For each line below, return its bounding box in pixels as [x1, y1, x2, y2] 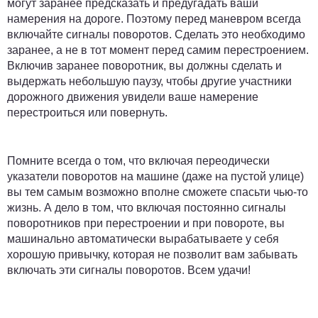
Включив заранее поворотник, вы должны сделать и [7, 59, 282, 72]
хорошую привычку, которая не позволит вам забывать [7, 248, 297, 261]
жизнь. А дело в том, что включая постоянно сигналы [7, 201, 286, 214]
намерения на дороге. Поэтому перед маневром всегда [7, 12, 301, 25]
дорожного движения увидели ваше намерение [7, 90, 258, 103]
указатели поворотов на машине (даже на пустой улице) [7, 170, 304, 182]
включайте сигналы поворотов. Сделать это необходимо [7, 28, 305, 40]
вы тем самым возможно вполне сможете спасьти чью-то [7, 185, 308, 198]
